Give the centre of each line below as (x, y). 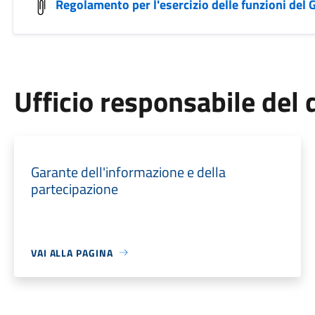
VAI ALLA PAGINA (72, 252)
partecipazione (74, 188)
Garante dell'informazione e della (128, 172)
